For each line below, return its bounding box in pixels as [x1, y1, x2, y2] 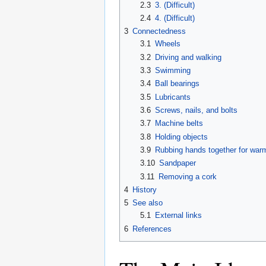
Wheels [154, 39, 180, 49]
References [132, 224, 172, 233]
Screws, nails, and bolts [154, 106, 237, 115]
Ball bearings [154, 79, 199, 88]
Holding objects [154, 132, 208, 141]
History [132, 185, 157, 195]
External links [154, 211, 202, 220]
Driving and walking [154, 52, 221, 62]
